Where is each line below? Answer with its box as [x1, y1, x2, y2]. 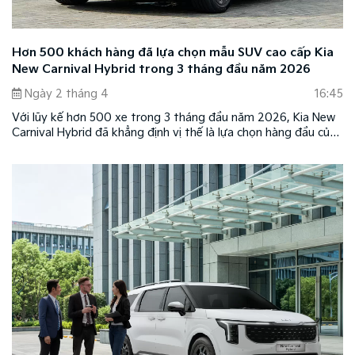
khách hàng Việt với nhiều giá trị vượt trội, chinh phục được [12, 141, 325, 155]
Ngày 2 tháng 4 [25, 87, 109, 101]
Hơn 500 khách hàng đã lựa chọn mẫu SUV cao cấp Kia [12, 46, 334, 60]
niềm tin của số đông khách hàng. [12, 156, 190, 170]
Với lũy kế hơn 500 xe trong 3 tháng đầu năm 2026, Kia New [12, 111, 335, 125]
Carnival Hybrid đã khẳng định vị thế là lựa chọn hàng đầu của [12, 126, 336, 140]
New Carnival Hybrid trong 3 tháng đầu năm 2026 [12, 63, 311, 77]
